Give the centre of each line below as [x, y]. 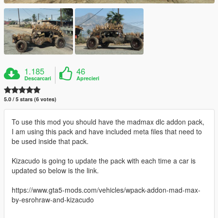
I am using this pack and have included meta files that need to [107, 131]
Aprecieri [88, 78]
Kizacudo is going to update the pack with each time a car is [104, 160]
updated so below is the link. [55, 170]
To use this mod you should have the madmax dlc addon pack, [108, 121]
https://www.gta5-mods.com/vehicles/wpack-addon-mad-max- [106, 190]
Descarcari [38, 78]
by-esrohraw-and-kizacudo [53, 199]
